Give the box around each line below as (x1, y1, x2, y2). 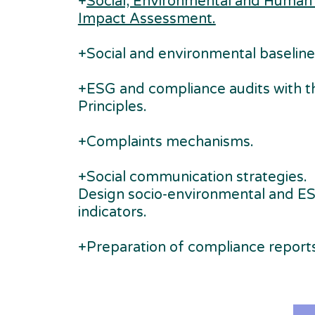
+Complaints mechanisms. (77, 134, 254, 150)
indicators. (77, 204, 147, 221)
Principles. (77, 98, 147, 115)
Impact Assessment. (77, 11, 216, 27)
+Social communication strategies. (77, 169, 307, 186)
